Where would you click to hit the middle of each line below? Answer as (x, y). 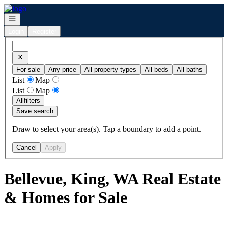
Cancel (26, 147)
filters (32, 100)
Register (44, 31)
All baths (190, 69)
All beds (156, 69)
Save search (35, 111)
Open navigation (32, 18)
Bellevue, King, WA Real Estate (112, 179)
